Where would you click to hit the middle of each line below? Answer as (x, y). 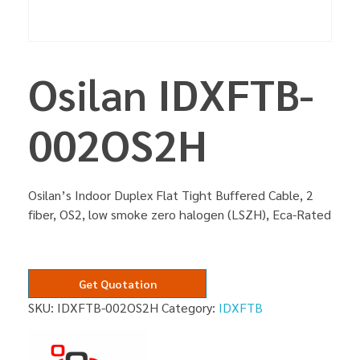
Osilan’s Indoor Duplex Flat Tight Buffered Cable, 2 (171, 195)
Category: (190, 308)
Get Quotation (117, 284)
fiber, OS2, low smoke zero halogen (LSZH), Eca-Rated (180, 215)
